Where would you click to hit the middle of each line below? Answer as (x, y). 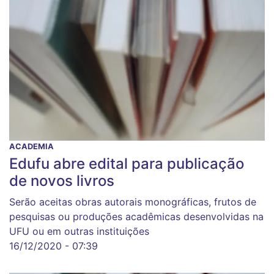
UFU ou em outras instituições (79, 231)
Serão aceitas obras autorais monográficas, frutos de (133, 202)
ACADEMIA (31, 147)
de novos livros (62, 181)
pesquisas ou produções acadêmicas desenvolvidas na (136, 217)
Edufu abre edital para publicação (127, 164)
